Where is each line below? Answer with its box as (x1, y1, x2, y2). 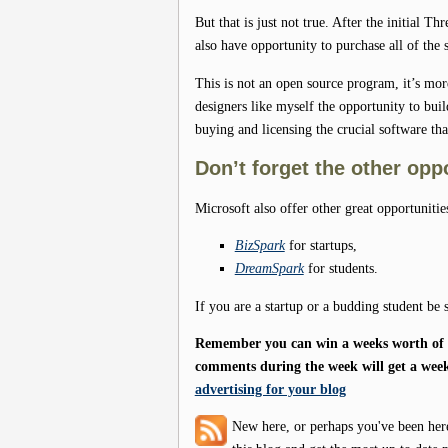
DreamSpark (234, 260, 304, 277)
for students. (303, 260, 378, 277)
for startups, (284, 237, 357, 254)
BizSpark (234, 237, 285, 254)
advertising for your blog (194, 380, 346, 397)
